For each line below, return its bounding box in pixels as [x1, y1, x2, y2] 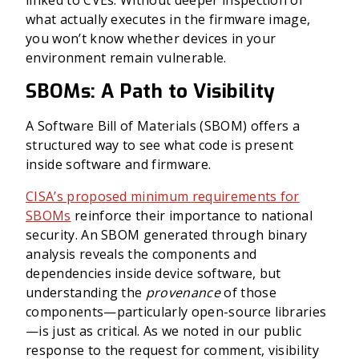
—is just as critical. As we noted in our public [26, 322, 302, 340]
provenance [145, 284, 220, 301]
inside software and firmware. [26, 155, 212, 173]
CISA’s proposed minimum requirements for [26, 188, 300, 205]
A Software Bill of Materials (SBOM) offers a [26, 117, 301, 135]
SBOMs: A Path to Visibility [26, 79, 276, 104]
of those [220, 284, 276, 301]
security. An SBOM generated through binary [26, 226, 308, 244]
